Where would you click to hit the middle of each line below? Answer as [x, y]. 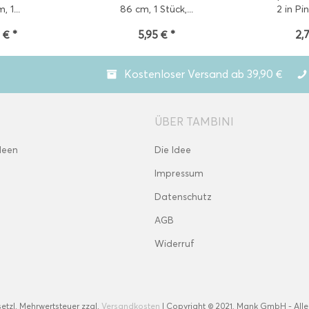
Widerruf [175, 244]
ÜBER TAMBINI [194, 122]
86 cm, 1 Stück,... [157, 9]
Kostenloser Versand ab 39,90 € [203, 74]
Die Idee [173, 150]
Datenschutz [183, 197]
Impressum [179, 173]
